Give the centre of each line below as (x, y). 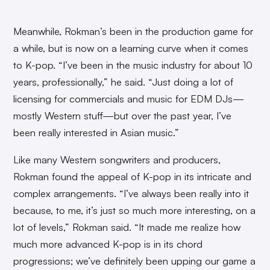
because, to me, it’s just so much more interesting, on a (135, 210)
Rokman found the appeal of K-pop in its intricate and (133, 177)
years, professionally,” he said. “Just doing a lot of (124, 82)
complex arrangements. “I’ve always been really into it (131, 193)
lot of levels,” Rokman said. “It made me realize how (127, 227)
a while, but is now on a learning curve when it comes (131, 48)
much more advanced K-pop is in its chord (108, 244)
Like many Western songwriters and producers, (117, 160)
